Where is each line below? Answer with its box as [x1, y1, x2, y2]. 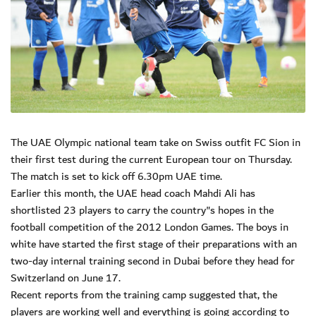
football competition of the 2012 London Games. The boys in [11, 218, 288, 237]
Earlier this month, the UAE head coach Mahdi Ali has [11, 184, 255, 203]
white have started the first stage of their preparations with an [11, 235, 297, 254]
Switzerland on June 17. [11, 269, 121, 288]
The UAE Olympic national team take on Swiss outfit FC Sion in [11, 133, 300, 152]
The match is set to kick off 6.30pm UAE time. [11, 167, 222, 186]
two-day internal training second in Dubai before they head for [11, 252, 295, 271]
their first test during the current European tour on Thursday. [11, 150, 292, 169]
